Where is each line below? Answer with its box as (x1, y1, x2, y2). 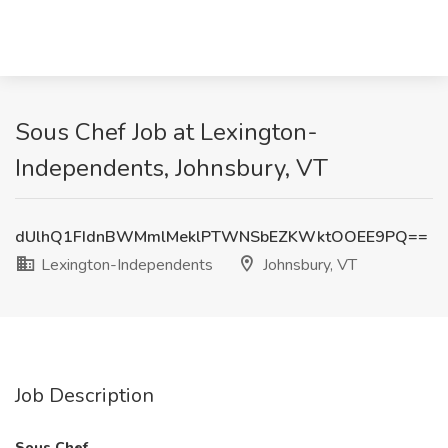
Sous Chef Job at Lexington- (15, 116, 318, 148)
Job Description (15, 382, 154, 409)
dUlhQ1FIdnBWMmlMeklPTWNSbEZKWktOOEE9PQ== (15, 226, 428, 248)
